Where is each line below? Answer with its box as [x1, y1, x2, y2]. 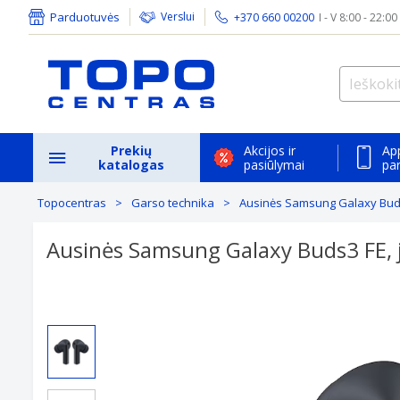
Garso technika [131, 195, 214, 211]
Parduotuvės [50, 9, 120, 25]
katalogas [98, 155, 165, 173]
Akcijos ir [244, 141, 296, 159]
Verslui [161, 9, 195, 24]
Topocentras [37, 195, 106, 211]
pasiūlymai [244, 155, 304, 173]
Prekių [111, 141, 153, 159]
